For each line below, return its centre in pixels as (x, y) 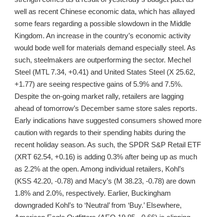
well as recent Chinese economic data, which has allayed (105, 12)
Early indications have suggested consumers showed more (108, 121)
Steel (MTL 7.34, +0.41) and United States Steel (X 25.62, (105, 72)
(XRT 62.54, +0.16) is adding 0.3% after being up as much (106, 157)
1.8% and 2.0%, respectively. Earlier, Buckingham (93, 193)
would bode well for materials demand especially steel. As (105, 48)
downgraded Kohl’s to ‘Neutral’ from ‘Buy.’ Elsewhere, (98, 205)
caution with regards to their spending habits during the (100, 133)
